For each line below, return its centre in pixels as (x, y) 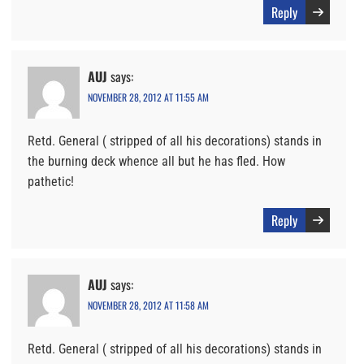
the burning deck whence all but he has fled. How (156, 162)
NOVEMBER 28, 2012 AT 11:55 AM (148, 97)
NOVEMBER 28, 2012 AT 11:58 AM (148, 305)
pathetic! (51, 182)
